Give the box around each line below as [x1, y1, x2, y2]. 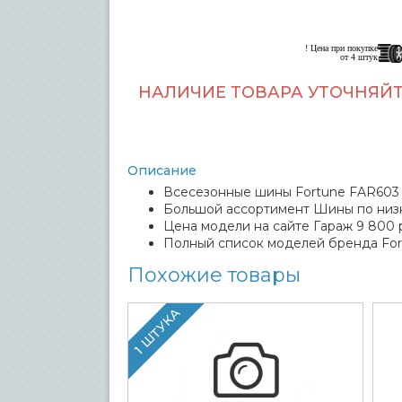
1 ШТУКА [131, 304, 184, 358]
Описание [127, 162, 197, 179]
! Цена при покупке [304, 43, 378, 53]
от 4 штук [339, 52, 378, 62]
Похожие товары [127, 263, 301, 287]
